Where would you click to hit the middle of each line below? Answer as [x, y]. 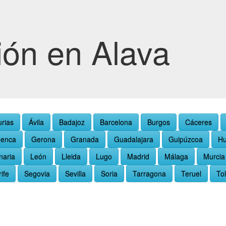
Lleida [71, 156]
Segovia [37, 174]
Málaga [176, 156]
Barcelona [116, 122]
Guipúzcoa [186, 139]
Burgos [159, 122]
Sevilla [75, 174]
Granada [85, 139]
